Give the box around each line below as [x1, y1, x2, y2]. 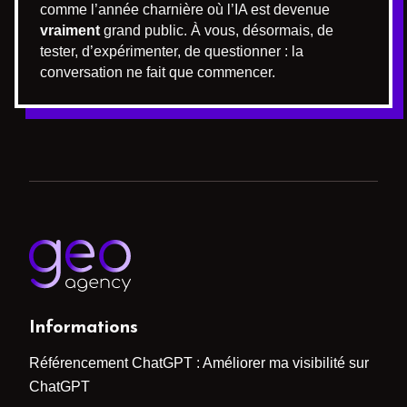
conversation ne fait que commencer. [40, 65, 275, 80]
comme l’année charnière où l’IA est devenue [40, 2, 330, 17]
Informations [29, 318, 138, 337]
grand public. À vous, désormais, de [100, 23, 333, 38]
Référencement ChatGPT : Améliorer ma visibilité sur [29, 354, 369, 371]
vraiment [40, 23, 100, 38]
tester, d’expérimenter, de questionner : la [40, 44, 303, 59]
